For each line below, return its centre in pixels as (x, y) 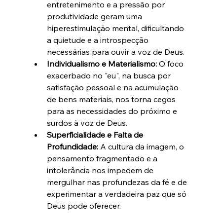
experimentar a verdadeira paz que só (117, 194)
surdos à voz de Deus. (87, 123)
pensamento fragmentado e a (103, 159)
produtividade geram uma (95, 17)
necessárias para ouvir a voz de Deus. (115, 52)
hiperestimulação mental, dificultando (116, 28)
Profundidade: (72, 147)
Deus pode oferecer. (84, 206)
